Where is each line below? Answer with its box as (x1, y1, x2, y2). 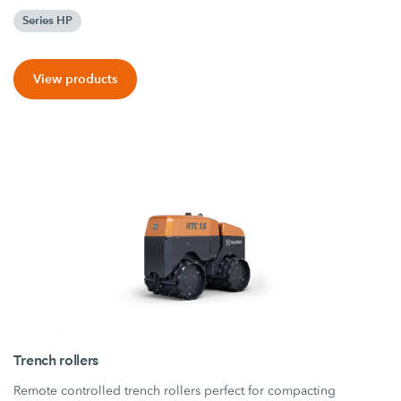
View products (33, 70, 118, 87)
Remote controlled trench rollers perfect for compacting (13, 382, 337, 398)
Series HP (22, 13, 73, 28)
